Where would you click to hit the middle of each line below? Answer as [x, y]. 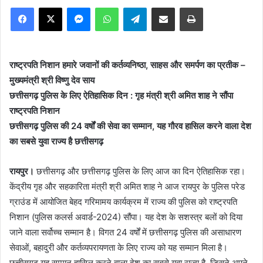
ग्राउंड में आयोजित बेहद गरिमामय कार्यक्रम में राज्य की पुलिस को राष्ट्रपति [123, 201]
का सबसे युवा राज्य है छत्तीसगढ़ [56, 141]
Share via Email [184, 7]
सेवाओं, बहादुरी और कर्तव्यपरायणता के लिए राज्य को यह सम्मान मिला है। [119, 247]
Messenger [111, 7]
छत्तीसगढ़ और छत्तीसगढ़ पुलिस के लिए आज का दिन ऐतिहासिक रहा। [140, 171]
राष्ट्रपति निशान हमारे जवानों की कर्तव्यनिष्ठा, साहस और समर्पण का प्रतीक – [127, 65]
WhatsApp [137, 7]
